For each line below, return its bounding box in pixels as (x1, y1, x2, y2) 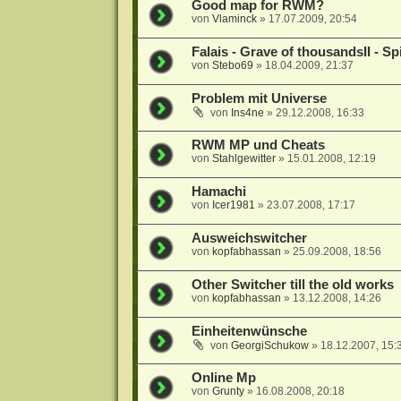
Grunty (211, 385, 244, 398)
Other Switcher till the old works (191, 277, 394, 293)
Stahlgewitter (211, 152, 276, 166)
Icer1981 (211, 199, 255, 212)
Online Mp (191, 371, 256, 386)
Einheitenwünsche (191, 324, 307, 339)
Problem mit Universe (191, 91, 327, 107)
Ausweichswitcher (191, 231, 307, 246)
